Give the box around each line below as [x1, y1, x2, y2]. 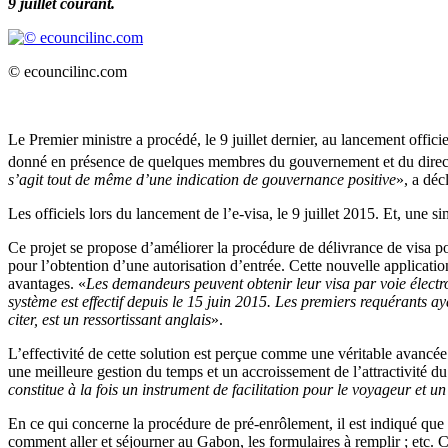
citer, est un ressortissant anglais [8, 311, 211, 329]
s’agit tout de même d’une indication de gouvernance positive [8, 171, 396, 189]
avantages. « [8, 275, 86, 293]
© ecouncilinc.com [8, 62, 127, 80]
